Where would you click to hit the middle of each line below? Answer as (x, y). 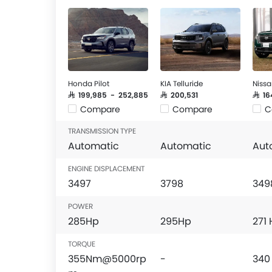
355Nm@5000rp (107, 259)
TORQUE (82, 244)
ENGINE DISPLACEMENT (106, 168)
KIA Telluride (182, 83)
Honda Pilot (89, 83)
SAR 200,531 (179, 95)
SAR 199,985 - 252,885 (108, 95)
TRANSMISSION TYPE (102, 131)
